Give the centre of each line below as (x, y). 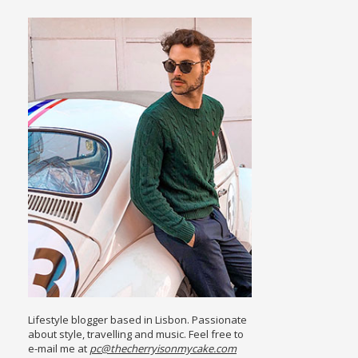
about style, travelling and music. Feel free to (136, 334)
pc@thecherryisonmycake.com (163, 349)
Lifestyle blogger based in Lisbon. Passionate (137, 320)
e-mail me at (59, 349)
